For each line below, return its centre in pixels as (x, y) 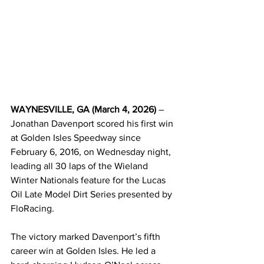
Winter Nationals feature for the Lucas (89, 180)
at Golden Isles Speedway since (77, 138)
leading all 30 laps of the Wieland (80, 166)
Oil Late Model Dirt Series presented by (93, 194)
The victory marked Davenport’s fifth (87, 237)
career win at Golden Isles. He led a (84, 251)
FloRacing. (32, 209)
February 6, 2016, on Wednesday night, (92, 152)
